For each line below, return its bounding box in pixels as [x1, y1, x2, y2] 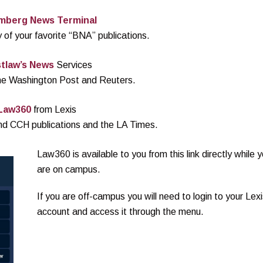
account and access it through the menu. [36, 207, 204, 217]
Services [54, 60, 93, 70]
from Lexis [31, 104, 77, 115]
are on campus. [36, 164, 103, 175]
